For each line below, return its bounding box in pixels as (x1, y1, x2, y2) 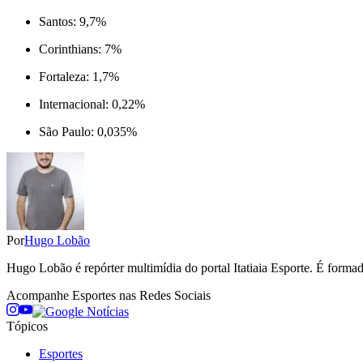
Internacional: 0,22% (39, 96, 145, 111)
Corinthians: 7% (39, 41, 122, 56)
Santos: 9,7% (39, 14, 106, 28)
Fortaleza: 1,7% (39, 69, 119, 83)
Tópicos (6, 318, 48, 333)
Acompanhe (6, 288, 72, 302)
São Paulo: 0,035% (39, 124, 137, 139)
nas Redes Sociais (116, 288, 211, 302)
